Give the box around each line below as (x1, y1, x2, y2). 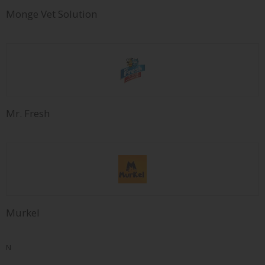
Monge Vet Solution (6, 7, 97, 21)
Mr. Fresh (6, 106, 50, 120)
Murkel (6, 205, 40, 219)
